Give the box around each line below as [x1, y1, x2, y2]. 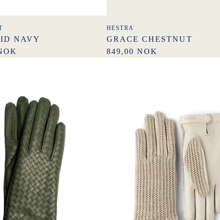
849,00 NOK [106, 47, 158, 55]
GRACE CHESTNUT [106, 34, 192, 43]
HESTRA [106, 24, 134, 31]
